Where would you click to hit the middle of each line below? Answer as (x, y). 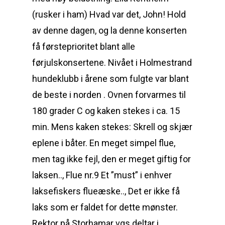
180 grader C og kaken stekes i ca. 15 (106, 111)
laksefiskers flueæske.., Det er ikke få (106, 191)
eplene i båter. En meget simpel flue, (104, 143)
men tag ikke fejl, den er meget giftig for (111, 159)
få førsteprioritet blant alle (84, 46)
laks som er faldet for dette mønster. (105, 207)
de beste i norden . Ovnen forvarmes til (109, 95)
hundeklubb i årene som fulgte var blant (110, 79)
